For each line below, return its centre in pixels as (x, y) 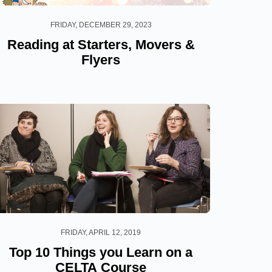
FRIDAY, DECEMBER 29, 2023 (101, 25)
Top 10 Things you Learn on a (101, 252)
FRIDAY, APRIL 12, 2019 (101, 232)
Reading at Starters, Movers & (101, 44)
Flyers (101, 59)
